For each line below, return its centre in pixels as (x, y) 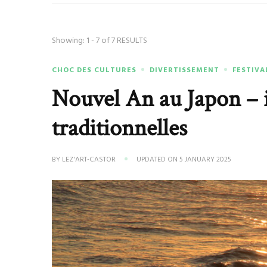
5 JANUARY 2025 (206, 160)
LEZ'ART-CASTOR (89, 160)
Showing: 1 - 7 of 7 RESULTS (100, 41)
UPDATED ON (158, 160)
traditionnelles (120, 128)
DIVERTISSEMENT (185, 70)
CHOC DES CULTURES (94, 70)
